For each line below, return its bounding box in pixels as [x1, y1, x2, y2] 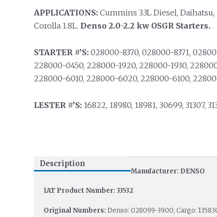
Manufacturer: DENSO [130, 167, 205, 175]
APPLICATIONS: [33, 8, 98, 17]
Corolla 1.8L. [33, 21, 80, 31]
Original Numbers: [43, 206, 108, 215]
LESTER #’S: [33, 100, 82, 110]
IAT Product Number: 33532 [43, 186, 133, 195]
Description [39, 159, 85, 169]
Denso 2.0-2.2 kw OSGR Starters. [80, 21, 210, 31]
